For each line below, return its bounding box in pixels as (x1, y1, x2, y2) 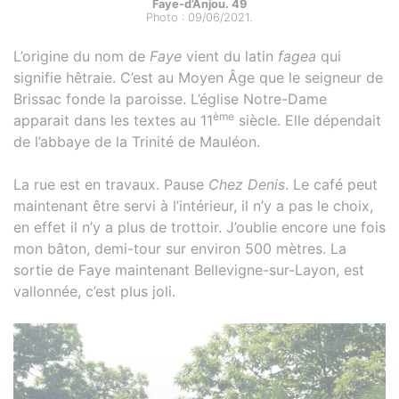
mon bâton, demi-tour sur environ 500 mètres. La (13, 240, 346, 258)
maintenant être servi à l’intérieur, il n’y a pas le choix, (13, 197, 373, 216)
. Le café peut (285, 175, 378, 194)
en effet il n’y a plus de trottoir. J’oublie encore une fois (13, 218, 386, 237)
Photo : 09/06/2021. (146, 11, 253, 25)
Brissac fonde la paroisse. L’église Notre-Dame (13, 90, 327, 109)
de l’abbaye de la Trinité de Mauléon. (13, 133, 260, 151)
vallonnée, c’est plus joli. (13, 282, 175, 301)
